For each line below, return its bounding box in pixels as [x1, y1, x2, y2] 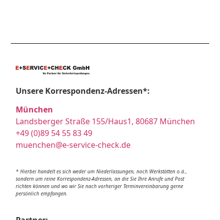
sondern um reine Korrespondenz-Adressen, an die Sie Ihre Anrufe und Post [16, 175, 185, 182]
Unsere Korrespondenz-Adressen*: [16, 85, 150, 97]
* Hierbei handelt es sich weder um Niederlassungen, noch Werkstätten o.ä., [16, 167, 188, 175]
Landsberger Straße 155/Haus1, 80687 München [16, 116, 195, 127]
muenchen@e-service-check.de [16, 139, 131, 151]
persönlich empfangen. [16, 190, 68, 197]
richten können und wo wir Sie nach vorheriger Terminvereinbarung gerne [16, 182, 184, 190]
